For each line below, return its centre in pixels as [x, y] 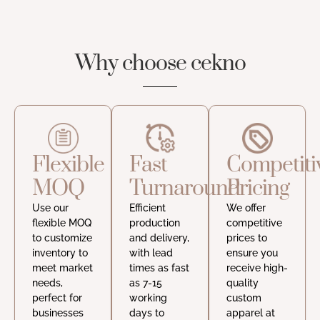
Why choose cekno [160, 64]
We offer [246, 208]
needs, [47, 283]
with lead [151, 253]
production [155, 223]
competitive [254, 223]
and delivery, [159, 238]
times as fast [159, 268]
